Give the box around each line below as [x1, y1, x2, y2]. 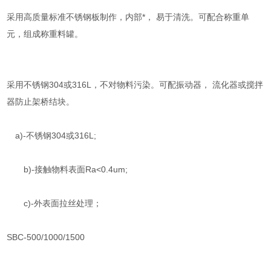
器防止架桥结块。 [7, 97, 75, 106]
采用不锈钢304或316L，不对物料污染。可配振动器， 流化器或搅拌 [7, 80, 264, 90]
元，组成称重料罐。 [7, 29, 83, 39]
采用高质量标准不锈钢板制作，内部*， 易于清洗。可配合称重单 [7, 12, 250, 22]
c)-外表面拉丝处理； [7, 198, 102, 208]
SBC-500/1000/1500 [7, 232, 85, 242]
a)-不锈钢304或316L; [7, 131, 97, 140]
